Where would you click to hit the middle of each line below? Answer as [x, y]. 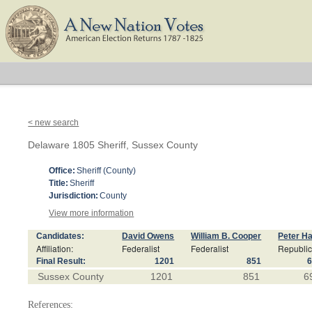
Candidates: [61, 236]
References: [51, 305]
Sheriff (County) [107, 171]
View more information [92, 213]
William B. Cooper [226, 236]
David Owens [148, 236]
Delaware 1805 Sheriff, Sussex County [113, 145]
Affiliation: [55, 248]
